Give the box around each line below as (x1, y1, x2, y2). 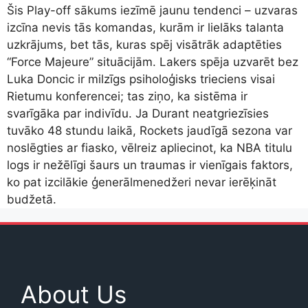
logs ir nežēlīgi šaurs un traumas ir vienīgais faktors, (7, 158, 293, 173)
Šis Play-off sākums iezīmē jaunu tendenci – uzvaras (7, 3, 298, 18)
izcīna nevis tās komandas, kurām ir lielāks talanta (7, 21, 284, 35)
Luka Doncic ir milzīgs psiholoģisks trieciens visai (7, 72, 275, 87)
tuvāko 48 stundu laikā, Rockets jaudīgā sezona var (7, 124, 292, 138)
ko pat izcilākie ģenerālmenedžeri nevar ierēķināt (7, 175, 276, 190)
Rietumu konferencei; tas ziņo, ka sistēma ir (7, 89, 247, 104)
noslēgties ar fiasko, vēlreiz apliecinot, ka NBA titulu (7, 141, 292, 155)
